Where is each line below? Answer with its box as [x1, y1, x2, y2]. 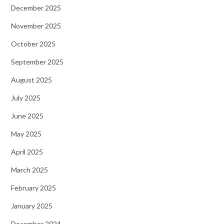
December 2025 [11, 3, 61, 12]
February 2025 [11, 183, 56, 192]
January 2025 [11, 201, 52, 210]
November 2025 [11, 21, 61, 30]
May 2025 [11, 129, 41, 138]
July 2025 [11, 93, 40, 102]
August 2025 [11, 75, 52, 84]
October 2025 [11, 39, 55, 48]
